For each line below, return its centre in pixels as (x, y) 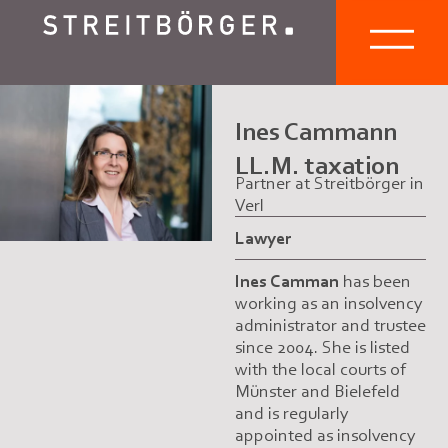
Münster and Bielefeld (317, 391)
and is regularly (291, 413)
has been (376, 281)
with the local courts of (320, 369)
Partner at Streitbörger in (329, 183)
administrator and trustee (330, 325)
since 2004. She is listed (322, 347)
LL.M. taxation (316, 165)
